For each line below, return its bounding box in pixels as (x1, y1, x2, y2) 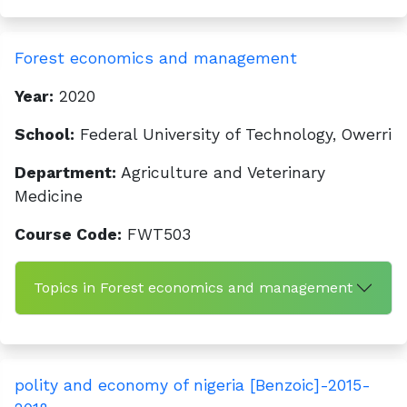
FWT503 (122, 225, 191, 243)
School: (15, 125, 74, 144)
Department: (15, 164, 116, 182)
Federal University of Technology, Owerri (74, 125, 392, 144)
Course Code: (15, 225, 122, 243)
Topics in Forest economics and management (34, 279, 352, 296)
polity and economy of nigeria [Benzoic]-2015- (15, 376, 371, 394)
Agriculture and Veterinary (116, 164, 325, 182)
